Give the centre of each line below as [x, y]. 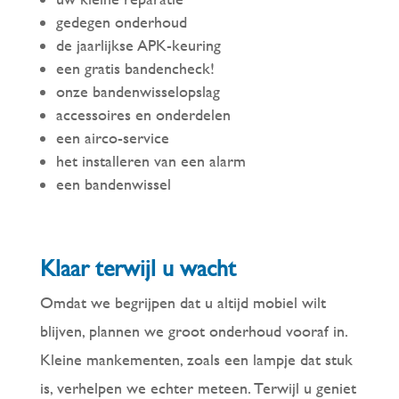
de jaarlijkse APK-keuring [138, 45]
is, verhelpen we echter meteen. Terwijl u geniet [198, 387]
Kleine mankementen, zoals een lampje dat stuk [196, 359]
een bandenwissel [113, 183]
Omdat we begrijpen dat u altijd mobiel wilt [183, 302]
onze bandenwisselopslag [138, 91]
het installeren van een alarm [151, 160]
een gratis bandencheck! [135, 68]
